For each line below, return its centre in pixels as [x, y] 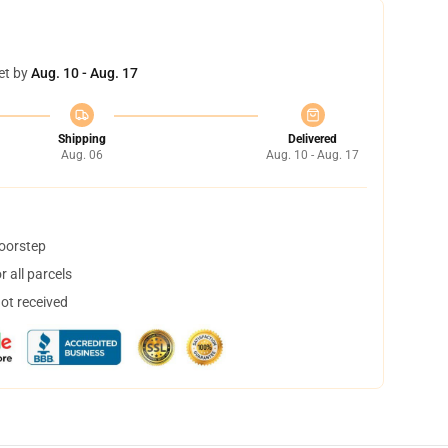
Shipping [81, 139]
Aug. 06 [81, 155]
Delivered [312, 139]
